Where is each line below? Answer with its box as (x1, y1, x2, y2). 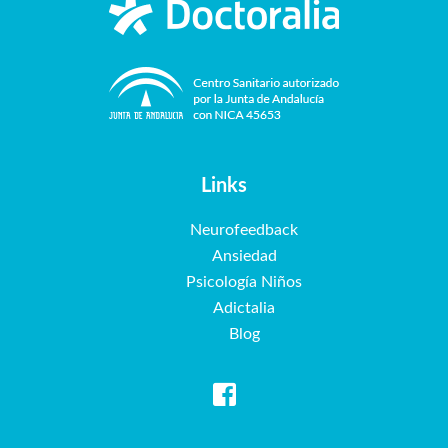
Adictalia (213, 300, 275, 317)
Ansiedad (211, 248, 277, 265)
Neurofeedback (190, 222, 298, 239)
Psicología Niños (186, 274, 302, 291)
